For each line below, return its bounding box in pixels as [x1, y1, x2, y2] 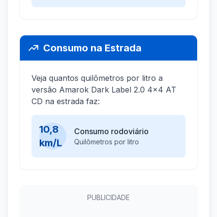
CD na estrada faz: [31, 96, 100, 107]
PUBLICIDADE [87, 193, 130, 202]
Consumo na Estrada [43, 42, 141, 54]
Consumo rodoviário [74, 126, 149, 137]
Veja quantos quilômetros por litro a [31, 73, 163, 83]
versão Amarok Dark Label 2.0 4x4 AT [31, 85, 176, 95]
